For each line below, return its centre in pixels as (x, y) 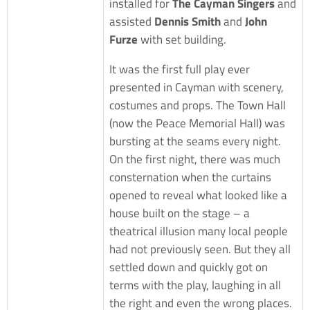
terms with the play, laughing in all (195, 285)
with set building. (182, 39)
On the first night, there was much (195, 159)
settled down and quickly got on (189, 267)
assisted (132, 21)
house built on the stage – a (180, 213)
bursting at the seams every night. (195, 141)
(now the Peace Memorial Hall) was (197, 123)
